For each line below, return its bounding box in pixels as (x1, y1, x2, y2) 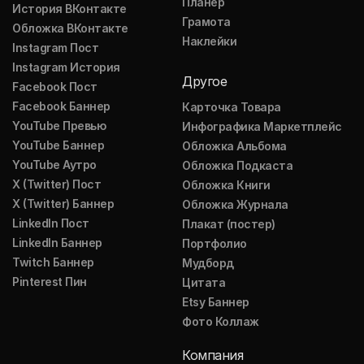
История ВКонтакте (12, 2, 127, 15)
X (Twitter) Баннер (12, 197, 115, 210)
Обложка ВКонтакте (12, 21, 128, 35)
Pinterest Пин (12, 275, 87, 288)
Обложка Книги (182, 178, 271, 192)
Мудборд (182, 256, 234, 270)
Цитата (182, 275, 226, 289)
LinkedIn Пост (12, 216, 89, 230)
